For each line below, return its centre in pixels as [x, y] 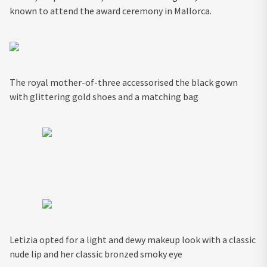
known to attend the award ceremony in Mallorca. [112, 11]
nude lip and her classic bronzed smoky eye [96, 254]
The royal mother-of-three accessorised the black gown [124, 83]
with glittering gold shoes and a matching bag [105, 97]
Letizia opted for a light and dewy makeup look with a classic [133, 240]
